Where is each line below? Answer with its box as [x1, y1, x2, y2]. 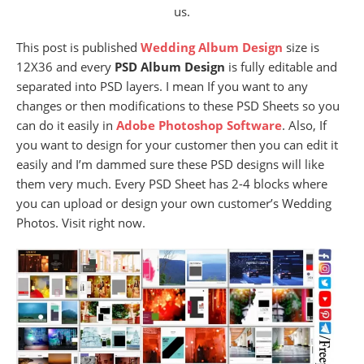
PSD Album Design [115, 58, 225, 75]
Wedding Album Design [141, 38, 283, 55]
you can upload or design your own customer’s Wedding [16, 194, 331, 211]
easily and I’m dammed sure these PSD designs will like [16, 155, 324, 172]
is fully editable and [225, 58, 337, 75]
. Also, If [282, 116, 327, 133]
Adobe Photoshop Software [116, 116, 282, 133]
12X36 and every [16, 58, 115, 75]
